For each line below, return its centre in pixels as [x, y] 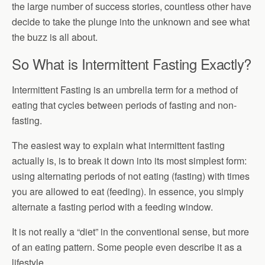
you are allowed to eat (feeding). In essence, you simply [128, 191]
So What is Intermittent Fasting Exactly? [132, 64]
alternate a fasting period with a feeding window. [112, 207]
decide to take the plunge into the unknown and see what [131, 22]
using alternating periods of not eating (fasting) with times [131, 176]
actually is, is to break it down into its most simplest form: [129, 161]
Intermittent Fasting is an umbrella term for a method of [125, 90]
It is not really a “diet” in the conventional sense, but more [130, 232]
